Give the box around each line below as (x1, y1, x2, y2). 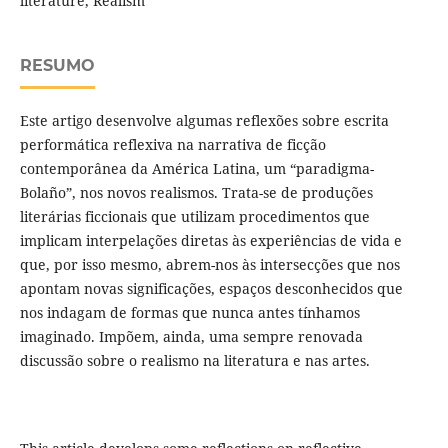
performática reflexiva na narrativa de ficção (19, 135, 326, 155)
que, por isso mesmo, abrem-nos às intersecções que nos (19, 255, 400, 275)
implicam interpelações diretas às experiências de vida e (19, 231, 402, 251)
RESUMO (19, 56, 95, 76)
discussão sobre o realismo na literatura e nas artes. (19, 351, 370, 371)
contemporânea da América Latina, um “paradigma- (19, 159, 374, 179)
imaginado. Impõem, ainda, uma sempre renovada (19, 327, 363, 347)
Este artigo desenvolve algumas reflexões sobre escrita (19, 111, 389, 131)
